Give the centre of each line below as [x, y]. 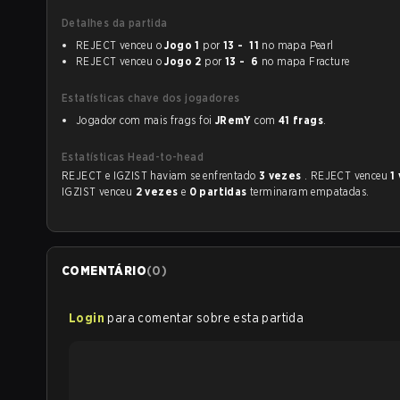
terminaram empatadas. [309, 192]
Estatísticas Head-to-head [133, 157]
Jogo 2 [183, 61]
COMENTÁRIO [104, 271]
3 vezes [281, 175]
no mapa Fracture [304, 61]
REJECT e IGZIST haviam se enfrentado [231, 175]
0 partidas [219, 192]
